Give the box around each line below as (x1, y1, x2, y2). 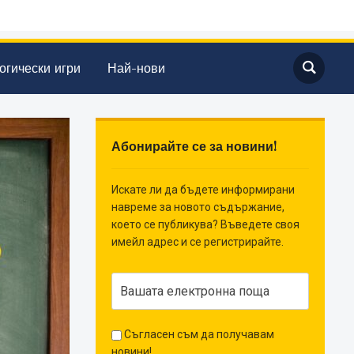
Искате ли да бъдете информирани (111, 183, 296, 197)
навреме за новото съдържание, (111, 201, 285, 214)
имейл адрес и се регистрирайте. (111, 235, 284, 249)
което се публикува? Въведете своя (111, 218, 300, 232)
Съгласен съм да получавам (122, 328, 275, 341)
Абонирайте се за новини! (111, 138, 278, 155)
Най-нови (107, 60, 165, 77)
